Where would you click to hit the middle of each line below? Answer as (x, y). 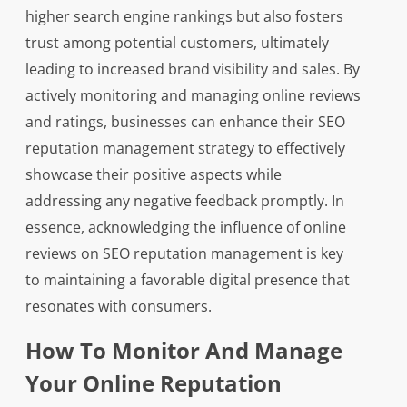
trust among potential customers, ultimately (177, 43)
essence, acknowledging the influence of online (185, 228)
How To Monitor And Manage (184, 351)
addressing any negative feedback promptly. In (184, 201)
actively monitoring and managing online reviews (193, 96)
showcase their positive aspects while (153, 175)
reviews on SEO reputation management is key (184, 254)
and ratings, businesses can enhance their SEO (185, 122)
